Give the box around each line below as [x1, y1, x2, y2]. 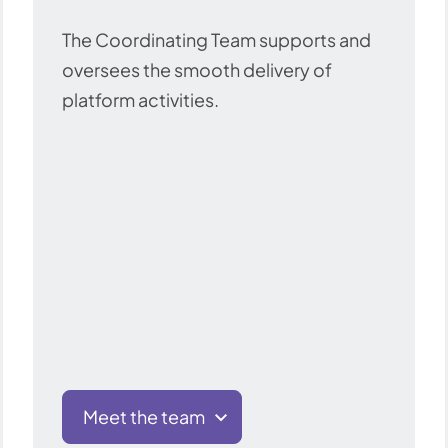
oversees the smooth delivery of [62, 58, 332, 82]
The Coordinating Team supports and [62, 28, 371, 52]
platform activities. [62, 88, 219, 112]
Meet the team [83, 404, 205, 428]
